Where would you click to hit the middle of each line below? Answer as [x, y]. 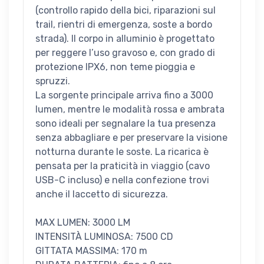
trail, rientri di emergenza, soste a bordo [124, 25]
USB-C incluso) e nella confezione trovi [122, 180]
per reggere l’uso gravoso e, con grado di [125, 53]
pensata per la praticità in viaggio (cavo [123, 166]
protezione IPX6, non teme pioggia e [115, 67]
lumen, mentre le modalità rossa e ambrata [130, 110]
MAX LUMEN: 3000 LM [83, 223]
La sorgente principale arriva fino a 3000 [124, 95]
